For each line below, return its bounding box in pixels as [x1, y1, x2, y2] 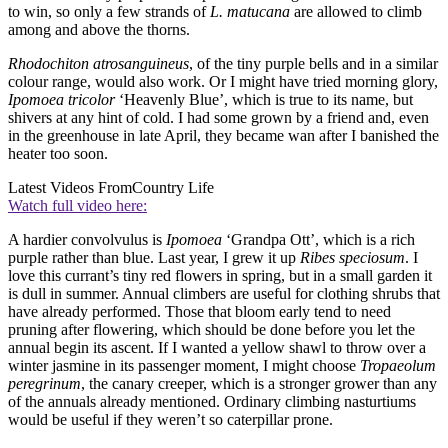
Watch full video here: [8, 196, 147, 214]
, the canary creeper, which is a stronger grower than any [81, 374, 437, 392]
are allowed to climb [290, 2, 422, 20]
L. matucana [210, 2, 290, 20]
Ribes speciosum [300, 248, 405, 266]
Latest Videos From [8, 178, 132, 196]
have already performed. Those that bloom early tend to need [8, 302, 391, 320]
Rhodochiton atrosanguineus [8, 54, 189, 72]
